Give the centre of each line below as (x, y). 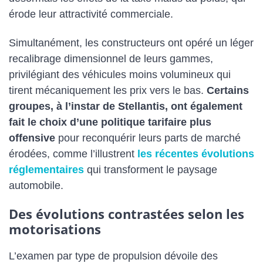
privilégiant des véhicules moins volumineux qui (120, 74)
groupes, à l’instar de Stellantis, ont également (126, 106)
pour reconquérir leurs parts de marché (148, 138)
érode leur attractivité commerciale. (91, 14)
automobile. (36, 185)
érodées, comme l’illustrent (73, 154)
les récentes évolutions (196, 154)
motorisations (55, 229)
